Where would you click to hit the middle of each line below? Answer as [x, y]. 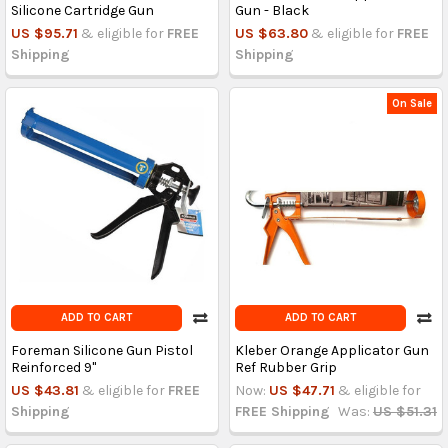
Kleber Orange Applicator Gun [331, 351]
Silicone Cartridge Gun [82, 11]
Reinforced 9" [53, 368]
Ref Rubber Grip [285, 368]
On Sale [412, 103]
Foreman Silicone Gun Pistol [101, 351]
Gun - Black [271, 11]
